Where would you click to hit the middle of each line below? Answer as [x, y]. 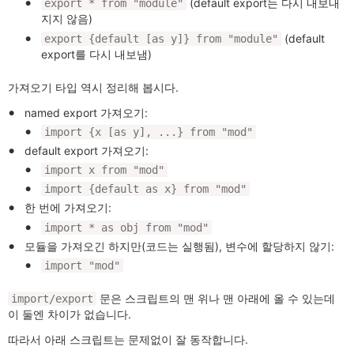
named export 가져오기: [86, 112]
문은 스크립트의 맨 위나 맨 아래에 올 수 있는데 [216, 298]
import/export [52, 299]
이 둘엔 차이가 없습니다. [70, 314]
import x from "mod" [104, 170]
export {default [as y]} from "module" [161, 38]
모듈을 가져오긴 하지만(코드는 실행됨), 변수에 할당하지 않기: [179, 246]
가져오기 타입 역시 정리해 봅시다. [93, 87]
